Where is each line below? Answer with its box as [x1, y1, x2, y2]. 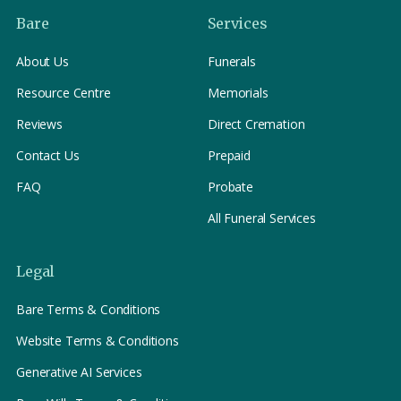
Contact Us [16, 146, 80, 164]
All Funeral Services [208, 209, 316, 226]
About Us [16, 52, 69, 70]
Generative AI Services [16, 363, 142, 380]
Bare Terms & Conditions [16, 300, 161, 318]
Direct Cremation [208, 115, 305, 132]
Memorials [208, 83, 269, 101]
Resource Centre [16, 83, 111, 101]
